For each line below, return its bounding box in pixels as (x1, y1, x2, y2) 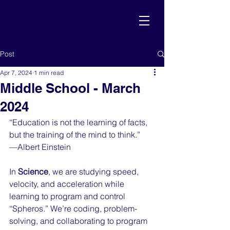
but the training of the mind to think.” (9, 129, 140, 140)
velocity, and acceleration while (9, 179, 126, 189)
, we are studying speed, (48, 166, 141, 177)
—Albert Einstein (9, 142, 71, 152)
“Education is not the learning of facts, (9, 117, 149, 127)
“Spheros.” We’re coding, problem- (9, 203, 137, 214)
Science (18, 166, 48, 177)
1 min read (34, 69, 64, 76)
